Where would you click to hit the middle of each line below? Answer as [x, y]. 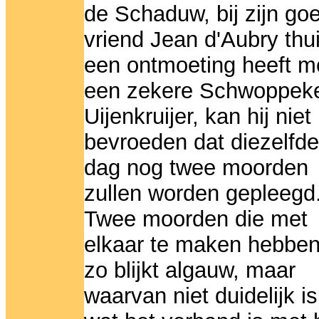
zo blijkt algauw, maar [190, 271]
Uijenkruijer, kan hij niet [198, 117]
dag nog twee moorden [196, 168]
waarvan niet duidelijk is [201, 296]
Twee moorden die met [196, 219]
